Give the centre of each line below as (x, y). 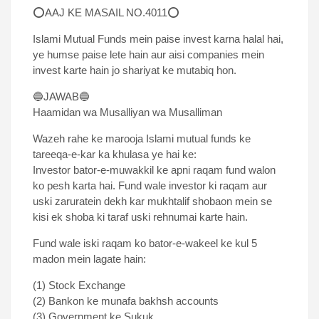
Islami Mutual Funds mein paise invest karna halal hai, (158, 39)
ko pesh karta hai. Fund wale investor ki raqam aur (150, 186)
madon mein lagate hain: (89, 259)
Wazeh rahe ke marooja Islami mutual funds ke (142, 139)
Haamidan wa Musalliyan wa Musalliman (127, 113)
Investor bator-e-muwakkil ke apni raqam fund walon (154, 170)
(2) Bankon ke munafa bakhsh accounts (126, 301)
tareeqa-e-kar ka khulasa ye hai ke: (115, 155)
